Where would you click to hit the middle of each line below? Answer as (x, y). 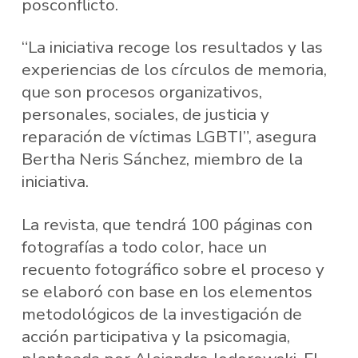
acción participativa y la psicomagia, (155, 337)
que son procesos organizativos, (141, 92)
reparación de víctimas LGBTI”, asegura (169, 137)
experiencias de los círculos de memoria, (174, 70)
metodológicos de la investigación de (161, 314)
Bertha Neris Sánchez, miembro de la (162, 159)
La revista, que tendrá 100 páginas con (167, 225)
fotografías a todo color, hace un (144, 247)
